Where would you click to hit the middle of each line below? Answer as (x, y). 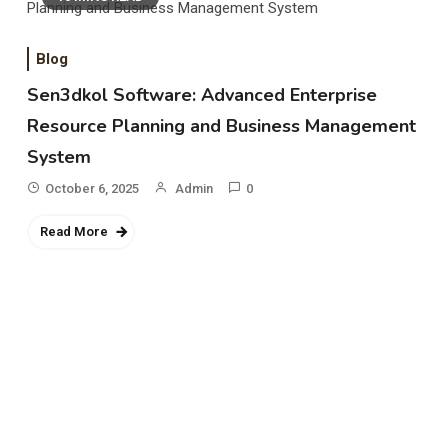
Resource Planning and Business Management (222, 126)
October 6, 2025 (92, 188)
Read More (74, 231)
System (59, 157)
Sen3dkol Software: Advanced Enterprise (202, 95)
